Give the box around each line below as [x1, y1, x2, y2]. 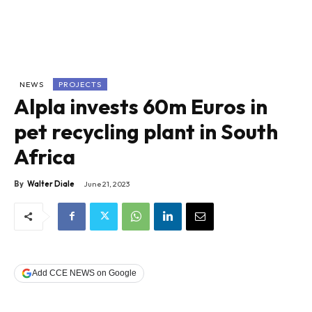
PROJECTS [58, 79, 102, 90]
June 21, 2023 [84, 179, 130, 189]
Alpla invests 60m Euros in [14, 93, 267, 120]
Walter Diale [27, 179, 75, 189]
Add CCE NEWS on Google [32, 268, 136, 279]
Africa [14, 143, 75, 171]
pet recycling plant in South [14, 118, 278, 146]
